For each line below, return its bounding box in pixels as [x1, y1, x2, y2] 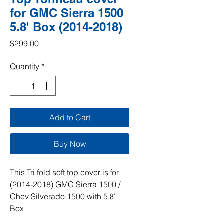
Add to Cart [49, 112, 90, 122]
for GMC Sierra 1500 [10, 6, 123, 20]
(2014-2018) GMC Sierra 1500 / [10, 179, 120, 189]
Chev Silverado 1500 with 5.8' [10, 191, 116, 201]
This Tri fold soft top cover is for [10, 167, 119, 177]
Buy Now [53, 139, 86, 149]
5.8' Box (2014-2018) [10, 20, 122, 34]
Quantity [10, 61, 39, 71]
